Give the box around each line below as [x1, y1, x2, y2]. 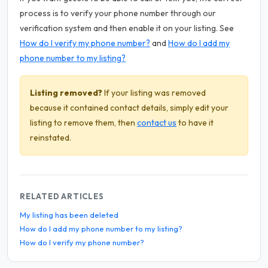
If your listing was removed [102, 87, 206, 98]
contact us [137, 117, 176, 128]
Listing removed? [30, 87, 102, 98]
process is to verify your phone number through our [20, 8, 216, 19]
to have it [176, 117, 214, 128]
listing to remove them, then [30, 117, 137, 128]
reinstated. [30, 132, 71, 143]
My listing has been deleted [20, 210, 118, 220]
